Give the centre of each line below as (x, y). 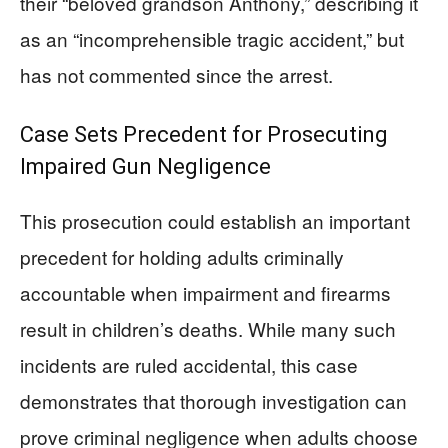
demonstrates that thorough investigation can (213, 400)
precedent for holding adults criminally (182, 256)
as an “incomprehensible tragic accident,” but (212, 38)
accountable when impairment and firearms (205, 292)
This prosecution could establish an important (215, 220)
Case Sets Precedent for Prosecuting (204, 134)
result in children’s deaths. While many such (208, 328)
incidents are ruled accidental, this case (189, 364)
